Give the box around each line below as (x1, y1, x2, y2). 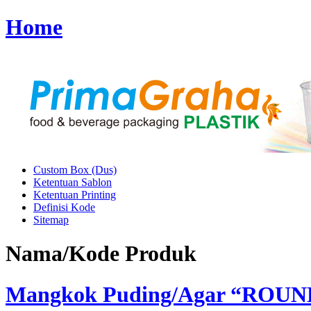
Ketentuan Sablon (33, 176, 112, 188)
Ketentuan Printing (33, 188, 116, 201)
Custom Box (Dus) (33, 163, 117, 176)
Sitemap (33, 213, 69, 226)
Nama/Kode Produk (6, 241, 196, 267)
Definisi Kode (33, 201, 95, 213)
